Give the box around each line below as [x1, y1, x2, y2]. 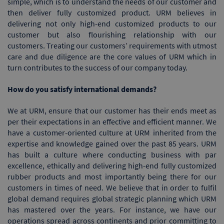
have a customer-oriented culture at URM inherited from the [7, 127, 216, 137]
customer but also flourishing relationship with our [7, 29, 216, 39]
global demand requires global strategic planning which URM [7, 193, 216, 203]
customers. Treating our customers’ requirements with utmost [7, 40, 216, 50]
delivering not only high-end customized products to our [7, 18, 216, 28]
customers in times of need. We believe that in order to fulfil [7, 182, 216, 192]
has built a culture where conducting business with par [7, 149, 216, 159]
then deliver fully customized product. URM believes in [7, 7, 216, 17]
